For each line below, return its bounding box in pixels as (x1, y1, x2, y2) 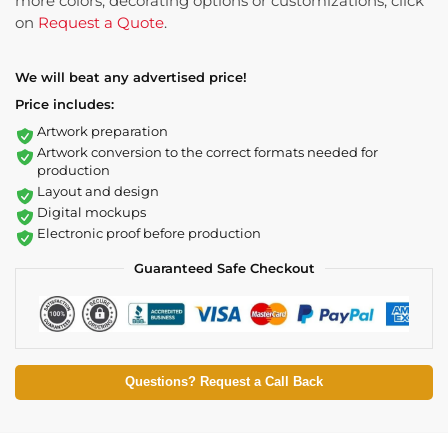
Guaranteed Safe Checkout (133, 260, 315, 277)
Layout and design (37, 183, 159, 200)
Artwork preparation (37, 123, 168, 140)
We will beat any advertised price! (15, 69, 247, 86)
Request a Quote (38, 13, 164, 33)
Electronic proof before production (37, 225, 261, 242)
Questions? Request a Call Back (125, 374, 323, 389)
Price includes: (15, 96, 114, 113)
